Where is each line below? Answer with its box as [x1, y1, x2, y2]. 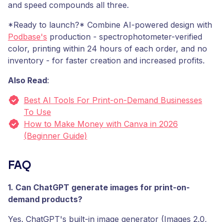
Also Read [8, 75, 47, 85]
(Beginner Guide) [24, 130, 87, 141]
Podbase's [8, 31, 47, 42]
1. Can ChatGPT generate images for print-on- [8, 182, 190, 192]
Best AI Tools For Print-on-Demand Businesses [24, 95, 202, 105]
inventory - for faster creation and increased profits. [8, 55, 205, 65]
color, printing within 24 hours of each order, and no [8, 43, 207, 54]
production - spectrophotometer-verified [47, 31, 202, 42]
